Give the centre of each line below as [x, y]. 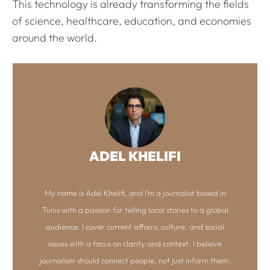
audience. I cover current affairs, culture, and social [135, 226]
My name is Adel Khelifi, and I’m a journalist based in [135, 193]
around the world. [55, 37]
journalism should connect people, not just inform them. [135, 260]
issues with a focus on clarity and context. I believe [135, 243]
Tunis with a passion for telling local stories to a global [135, 209]
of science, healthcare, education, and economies [132, 20]
